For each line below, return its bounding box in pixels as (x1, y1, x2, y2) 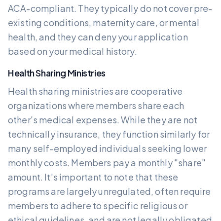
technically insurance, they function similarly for (8, 128, 210, 140)
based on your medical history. (8, 45, 137, 57)
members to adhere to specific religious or (8, 199, 187, 211)
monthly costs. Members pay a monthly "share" (8, 156, 206, 168)
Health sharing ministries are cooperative (8, 85, 183, 97)
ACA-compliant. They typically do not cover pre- (8, 2, 213, 14)
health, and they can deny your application (8, 31, 188, 42)
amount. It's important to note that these (8, 171, 179, 183)
